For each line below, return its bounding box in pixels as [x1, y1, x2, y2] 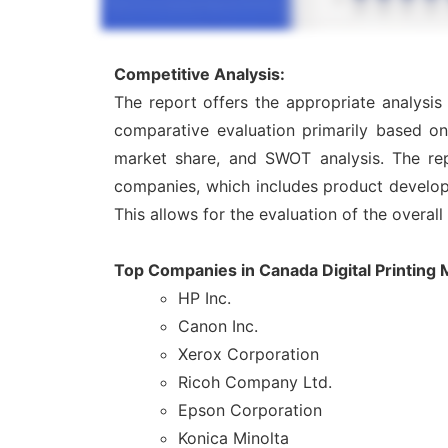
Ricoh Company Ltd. [178, 372, 332, 393]
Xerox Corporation [178, 344, 319, 365]
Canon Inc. [178, 316, 258, 337]
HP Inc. [178, 288, 231, 309]
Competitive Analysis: [114, 64, 285, 85]
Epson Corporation [178, 400, 322, 421]
